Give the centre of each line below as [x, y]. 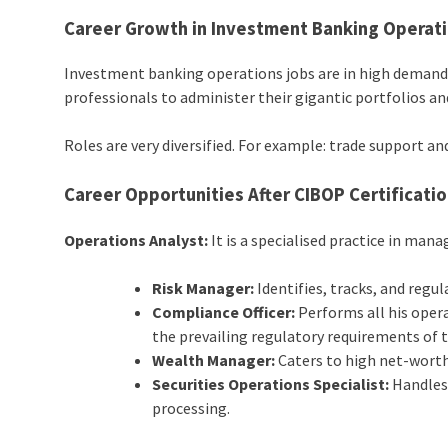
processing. [191, 408]
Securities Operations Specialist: [271, 384]
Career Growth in [138, 28]
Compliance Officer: [225, 312]
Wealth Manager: [214, 360]
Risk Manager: [203, 288]
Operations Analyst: [138, 240]
